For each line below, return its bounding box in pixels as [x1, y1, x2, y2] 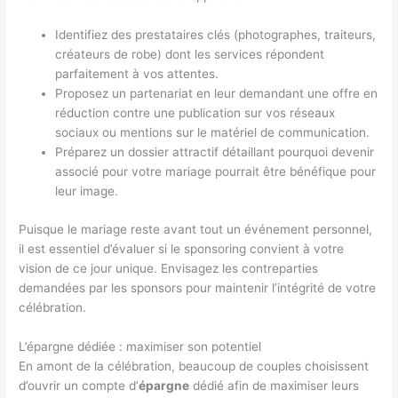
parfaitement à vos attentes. [55, 67, 219, 82]
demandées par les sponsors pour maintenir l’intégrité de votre [19, 280, 377, 295]
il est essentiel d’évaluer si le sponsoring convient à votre [19, 241, 345, 256]
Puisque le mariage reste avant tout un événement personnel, [19, 221, 373, 236]
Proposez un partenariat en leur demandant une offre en [55, 86, 378, 101]
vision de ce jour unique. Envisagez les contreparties [19, 260, 319, 275]
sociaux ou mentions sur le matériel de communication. [55, 125, 370, 140]
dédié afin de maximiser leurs [189, 378, 360, 393]
